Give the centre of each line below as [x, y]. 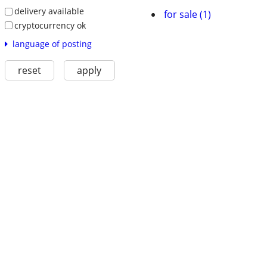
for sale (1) [187, 14]
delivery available [49, 11]
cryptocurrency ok [50, 25]
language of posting [52, 44]
